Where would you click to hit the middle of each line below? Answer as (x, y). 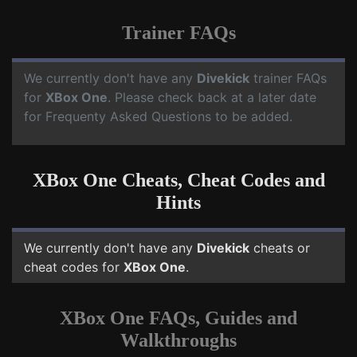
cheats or (280, 248)
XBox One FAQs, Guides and (178, 318)
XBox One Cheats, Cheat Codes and (178, 180)
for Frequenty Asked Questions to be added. (158, 116)
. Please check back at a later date (212, 97)
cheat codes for (74, 267)
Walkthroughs (178, 340)
